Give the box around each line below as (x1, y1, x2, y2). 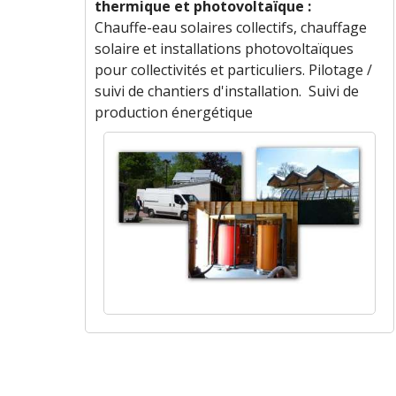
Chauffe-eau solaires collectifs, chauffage (94, 18, 367, 37)
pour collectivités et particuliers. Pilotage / (94, 60, 372, 80)
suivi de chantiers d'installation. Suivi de (94, 81, 359, 101)
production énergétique (94, 103, 253, 122)
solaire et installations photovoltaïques (94, 39, 354, 58)
